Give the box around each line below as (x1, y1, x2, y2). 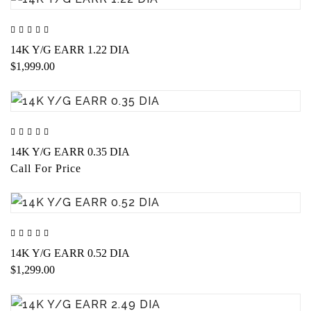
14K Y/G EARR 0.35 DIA (10, 145, 130, 158)
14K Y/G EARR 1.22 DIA (10, 43, 130, 56)
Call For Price (10, 162, 81, 174)
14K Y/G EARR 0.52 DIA (10, 247, 130, 260)
